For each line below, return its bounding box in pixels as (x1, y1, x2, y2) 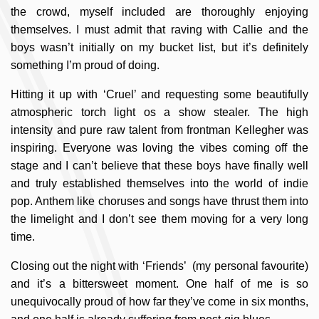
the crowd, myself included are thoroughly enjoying (11, 6, 308, 18)
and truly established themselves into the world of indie (11, 177, 308, 189)
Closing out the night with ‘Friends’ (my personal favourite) (11, 260, 308, 272)
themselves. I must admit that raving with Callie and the (11, 23, 308, 36)
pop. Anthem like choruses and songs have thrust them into (11, 195, 308, 207)
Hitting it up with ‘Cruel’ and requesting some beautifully (11, 88, 308, 100)
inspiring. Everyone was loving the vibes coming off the (11, 142, 308, 154)
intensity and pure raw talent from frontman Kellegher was (11, 124, 308, 136)
